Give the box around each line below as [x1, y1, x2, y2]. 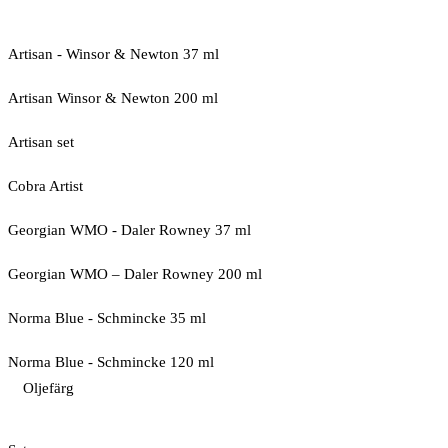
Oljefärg [23, 380, 74, 396]
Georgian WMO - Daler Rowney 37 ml [8, 222, 251, 238]
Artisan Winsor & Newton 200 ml [8, 90, 218, 106]
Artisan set [8, 134, 74, 150]
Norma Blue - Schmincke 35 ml [8, 310, 206, 326]
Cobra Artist [8, 178, 83, 194]
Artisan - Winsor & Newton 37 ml [8, 46, 219, 62]
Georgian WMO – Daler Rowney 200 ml [8, 266, 262, 282]
